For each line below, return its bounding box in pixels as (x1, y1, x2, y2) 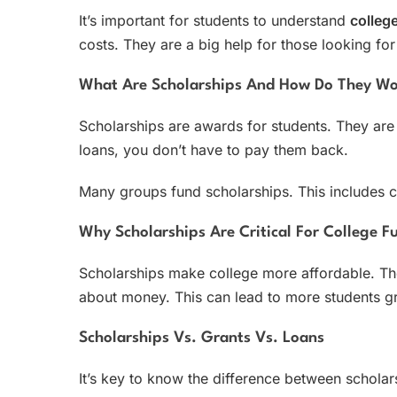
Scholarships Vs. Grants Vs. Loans (79, 330, 324, 346)
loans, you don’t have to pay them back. (79, 140, 348, 159)
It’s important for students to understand (79, 11, 350, 29)
